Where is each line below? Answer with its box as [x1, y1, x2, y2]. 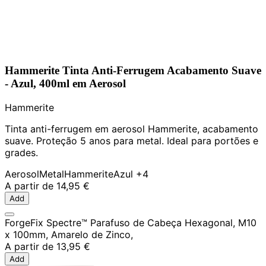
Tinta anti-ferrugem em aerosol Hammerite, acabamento [5, 122, 258, 135]
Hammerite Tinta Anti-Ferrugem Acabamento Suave [5, 64, 261, 77]
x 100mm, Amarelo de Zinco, [5, 228, 133, 240]
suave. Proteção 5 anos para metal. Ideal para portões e [5, 134, 258, 147]
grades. [5, 146, 38, 159]
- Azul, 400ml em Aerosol [5, 77, 126, 90]
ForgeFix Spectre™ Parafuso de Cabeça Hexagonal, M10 [5, 216, 256, 229]
